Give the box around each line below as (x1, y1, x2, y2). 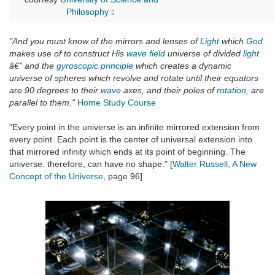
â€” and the (9, 61, 56, 71)
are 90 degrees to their (9, 85, 101, 96)
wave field (126, 48, 165, 59)
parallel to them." (9, 98, 75, 108)
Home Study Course (77, 98, 156, 108)
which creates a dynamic (133, 61, 231, 71)
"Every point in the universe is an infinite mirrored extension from (9, 122, 260, 133)
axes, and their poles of (121, 85, 217, 96)
